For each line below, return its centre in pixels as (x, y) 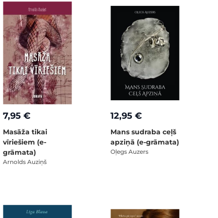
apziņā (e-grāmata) (145, 142)
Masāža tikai (25, 132)
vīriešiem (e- (25, 142)
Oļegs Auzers (129, 151)
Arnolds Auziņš (25, 162)
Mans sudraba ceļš (143, 132)
